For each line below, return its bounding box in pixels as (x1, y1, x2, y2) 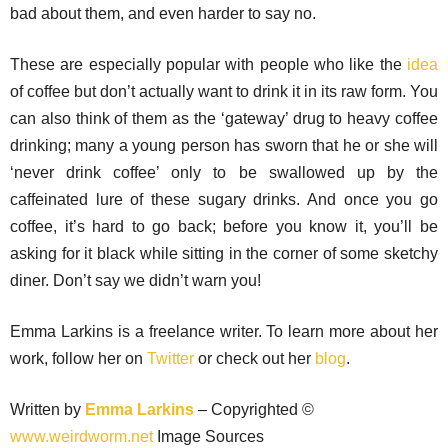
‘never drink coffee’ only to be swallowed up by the (10, 164, 438, 181)
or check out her (194, 350, 315, 367)
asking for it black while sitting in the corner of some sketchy (10, 245, 438, 262)
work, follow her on (10, 350, 147, 367)
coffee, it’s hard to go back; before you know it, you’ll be (10, 218, 438, 235)
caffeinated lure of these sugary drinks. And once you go (10, 191, 438, 208)
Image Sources (153, 428, 264, 445)
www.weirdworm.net (10, 428, 153, 445)
